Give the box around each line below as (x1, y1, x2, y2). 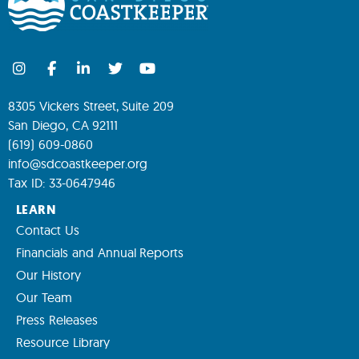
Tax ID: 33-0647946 (8, 175, 115, 192)
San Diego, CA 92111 (8, 117, 119, 134)
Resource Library (16, 334, 110, 351)
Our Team (16, 289, 72, 306)
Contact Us (16, 222, 79, 239)
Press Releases (16, 312, 98, 329)
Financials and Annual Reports (16, 244, 184, 261)
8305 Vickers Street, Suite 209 (8, 98, 178, 115)
